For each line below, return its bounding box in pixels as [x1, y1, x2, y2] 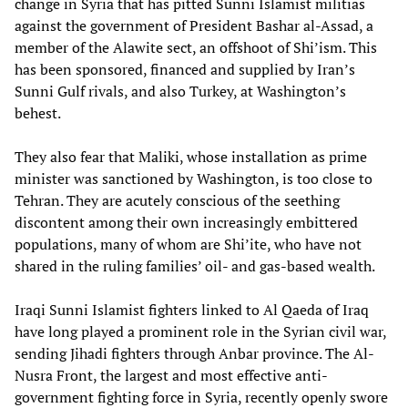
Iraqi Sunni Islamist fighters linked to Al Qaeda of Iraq [15, 300, 369, 321]
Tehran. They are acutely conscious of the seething [15, 190, 340, 211]
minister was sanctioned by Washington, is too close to [15, 168, 372, 189]
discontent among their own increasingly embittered [15, 212, 358, 233]
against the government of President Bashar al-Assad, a [15, 15, 373, 36]
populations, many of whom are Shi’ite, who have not [15, 234, 362, 255]
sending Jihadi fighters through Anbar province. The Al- [15, 343, 374, 364]
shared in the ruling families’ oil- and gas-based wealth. [15, 256, 375, 277]
